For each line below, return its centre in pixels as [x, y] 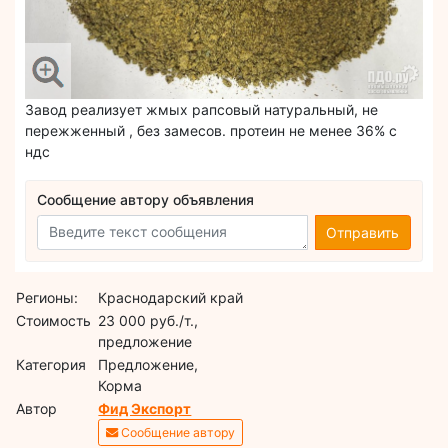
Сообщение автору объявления [146, 199]
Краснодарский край [171, 298]
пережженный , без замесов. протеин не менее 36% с [211, 131]
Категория [51, 365]
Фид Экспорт [145, 409]
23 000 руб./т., [148, 321]
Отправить [363, 232]
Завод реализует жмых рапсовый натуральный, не [201, 110]
